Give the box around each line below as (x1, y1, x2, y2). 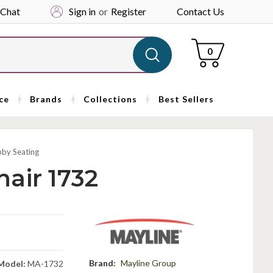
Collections (83, 94, 138, 104)
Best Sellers (158, 94, 214, 104)
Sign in (68, 5, 96, 17)
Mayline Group (120, 257, 176, 268)
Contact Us (176, 5, 224, 17)
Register (110, 5, 146, 17)
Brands (30, 94, 63, 104)
